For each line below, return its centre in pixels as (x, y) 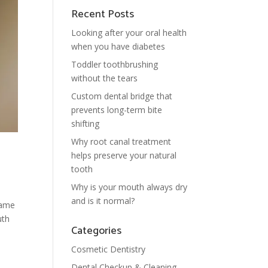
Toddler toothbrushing (115, 64)
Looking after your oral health (129, 33)
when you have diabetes (118, 46)
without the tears (105, 78)
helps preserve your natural (124, 155)
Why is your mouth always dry (130, 187)
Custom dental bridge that (122, 96)
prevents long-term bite (117, 110)
